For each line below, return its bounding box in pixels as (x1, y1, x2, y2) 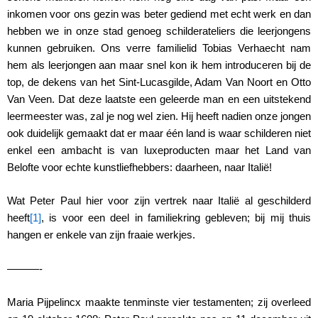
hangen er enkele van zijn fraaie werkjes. (7, 229, 195, 241)
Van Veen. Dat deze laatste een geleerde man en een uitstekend (7, 93, 311, 105)
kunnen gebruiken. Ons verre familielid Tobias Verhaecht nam (7, 42, 311, 54)
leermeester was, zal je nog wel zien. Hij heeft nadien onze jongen (7, 110, 311, 122)
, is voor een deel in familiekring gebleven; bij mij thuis (41, 212, 311, 224)
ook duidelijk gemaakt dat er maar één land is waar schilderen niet (7, 127, 311, 139)
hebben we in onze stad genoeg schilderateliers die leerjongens (7, 25, 311, 37)
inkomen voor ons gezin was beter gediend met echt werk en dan (7, 8, 311, 20)
